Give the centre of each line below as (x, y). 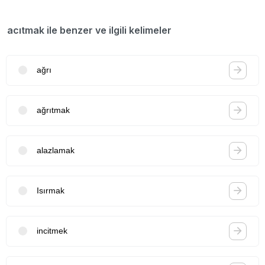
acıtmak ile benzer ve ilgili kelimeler (89, 30)
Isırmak (51, 191)
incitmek (52, 231)
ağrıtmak (53, 110)
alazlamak (56, 151)
